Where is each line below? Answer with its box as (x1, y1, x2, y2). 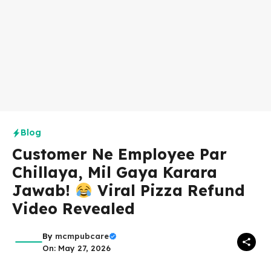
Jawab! (12, 181, 75, 200)
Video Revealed (12, 199, 135, 218)
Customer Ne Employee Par (12, 145, 227, 163)
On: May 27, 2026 (42, 243, 111, 253)
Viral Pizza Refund (92, 181, 245, 200)
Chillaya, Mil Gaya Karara (12, 163, 217, 181)
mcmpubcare (55, 231, 109, 241)
